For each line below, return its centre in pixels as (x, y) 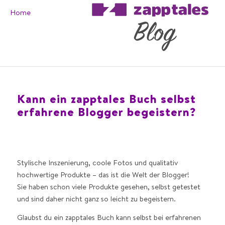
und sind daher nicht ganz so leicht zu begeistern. (96, 198)
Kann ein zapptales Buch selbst (106, 98)
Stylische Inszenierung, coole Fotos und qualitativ (97, 162)
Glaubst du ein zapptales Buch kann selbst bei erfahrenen (109, 217)
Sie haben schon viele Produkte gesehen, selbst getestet (108, 186)
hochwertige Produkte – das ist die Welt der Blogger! (103, 174)
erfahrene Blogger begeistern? (106, 111)
